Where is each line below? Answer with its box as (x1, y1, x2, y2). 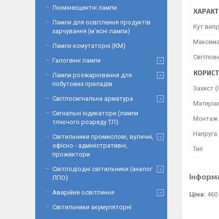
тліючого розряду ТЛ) (52, 118, 118, 126)
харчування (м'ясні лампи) (52, 27, 130, 35)
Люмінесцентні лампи (52, 4, 117, 11)
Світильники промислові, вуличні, (52, 133, 153, 140)
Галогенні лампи (52, 57, 101, 64)
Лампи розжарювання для (52, 71, 132, 79)
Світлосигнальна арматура (52, 95, 133, 102)
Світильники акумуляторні (52, 203, 131, 211)
